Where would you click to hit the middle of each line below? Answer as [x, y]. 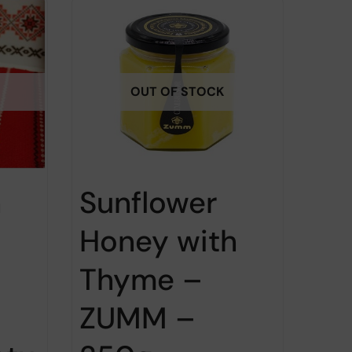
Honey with [158, 241]
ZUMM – [137, 318]
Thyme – [141, 279]
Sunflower [148, 202]
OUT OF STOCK [178, 92]
